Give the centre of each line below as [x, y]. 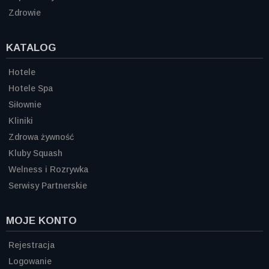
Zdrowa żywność [41, 137]
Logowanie [30, 261]
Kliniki [21, 121]
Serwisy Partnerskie [48, 186]
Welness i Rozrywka [48, 169]
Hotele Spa [31, 88]
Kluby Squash [35, 153]
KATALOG [31, 48]
